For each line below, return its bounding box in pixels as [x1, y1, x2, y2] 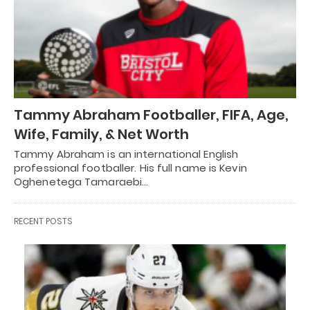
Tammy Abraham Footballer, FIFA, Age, [14, 104, 289, 125]
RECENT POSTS [14, 215, 73, 227]
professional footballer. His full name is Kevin [14, 160, 247, 175]
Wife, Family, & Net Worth [14, 124, 189, 144]
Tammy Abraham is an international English [14, 146, 239, 161]
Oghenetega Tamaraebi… [14, 174, 149, 189]
